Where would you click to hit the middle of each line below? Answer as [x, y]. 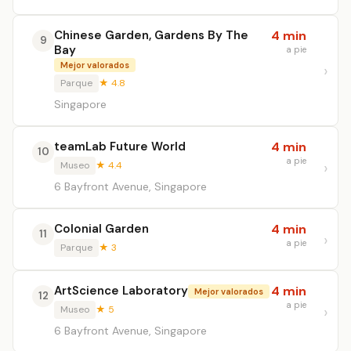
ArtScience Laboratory [121, 291]
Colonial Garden [101, 229]
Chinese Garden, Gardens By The [151, 35]
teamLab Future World [120, 147]
